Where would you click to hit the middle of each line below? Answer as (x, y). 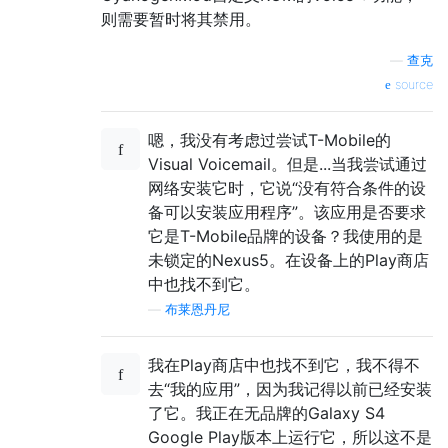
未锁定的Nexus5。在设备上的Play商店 (288, 260)
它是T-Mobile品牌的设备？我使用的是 (285, 236)
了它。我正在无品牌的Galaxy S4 (266, 413)
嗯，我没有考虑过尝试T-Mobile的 (269, 140)
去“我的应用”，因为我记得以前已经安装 (290, 389)
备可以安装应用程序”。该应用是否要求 (287, 212)
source (412, 85)
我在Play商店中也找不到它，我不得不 (284, 365)
